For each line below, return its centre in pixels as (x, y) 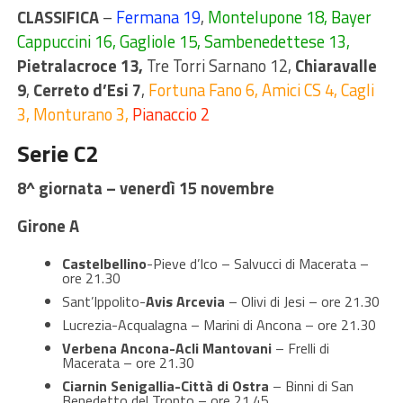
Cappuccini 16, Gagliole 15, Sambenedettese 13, (183, 41)
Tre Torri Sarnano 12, (220, 65)
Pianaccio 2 (170, 114)
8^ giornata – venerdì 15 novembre (145, 188)
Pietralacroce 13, (81, 65)
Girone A (48, 225)
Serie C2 (57, 153)
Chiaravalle (336, 65)
